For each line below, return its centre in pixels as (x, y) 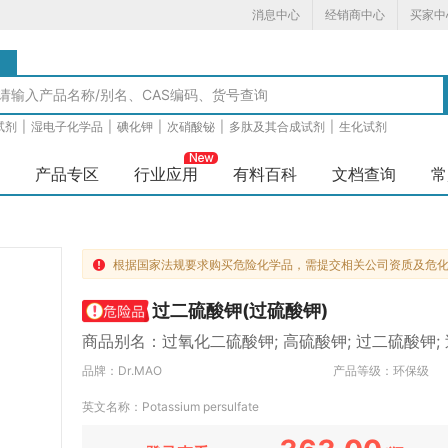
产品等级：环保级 (381, 370)
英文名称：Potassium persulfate (170, 406)
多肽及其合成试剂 (277, 126)
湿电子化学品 (67, 126)
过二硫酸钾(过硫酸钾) (240, 310)
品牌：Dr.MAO (122, 370)
